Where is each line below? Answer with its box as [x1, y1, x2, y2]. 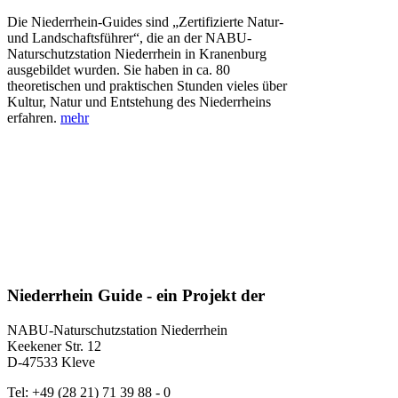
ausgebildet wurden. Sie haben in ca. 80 [7, 62, 230, 78]
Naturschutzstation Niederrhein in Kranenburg [7, 46, 267, 62]
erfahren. [7, 110, 60, 126]
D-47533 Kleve [7, 354, 95, 370]
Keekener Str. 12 [7, 338, 101, 354]
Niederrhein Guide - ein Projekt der [7, 286, 265, 306]
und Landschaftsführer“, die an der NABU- [7, 30, 251, 46]
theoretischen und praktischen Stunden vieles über [7, 78, 287, 94]
